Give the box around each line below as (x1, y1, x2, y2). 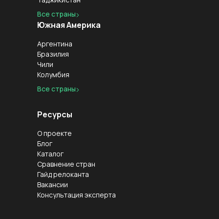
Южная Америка (37, 20, 101, 30)
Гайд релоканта (37, 170, 89, 179)
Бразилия (37, 49, 69, 59)
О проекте (37, 129, 72, 138)
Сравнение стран (37, 159, 95, 169)
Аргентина (37, 39, 72, 48)
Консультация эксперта (37, 190, 116, 199)
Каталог (37, 149, 64, 158)
